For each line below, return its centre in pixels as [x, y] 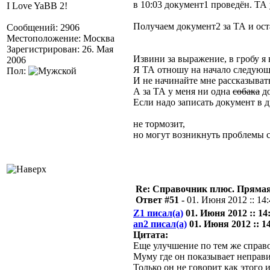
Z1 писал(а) [158, 213]
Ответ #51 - [161, 200]
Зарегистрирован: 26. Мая [60, 49]
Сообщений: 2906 [43, 27]
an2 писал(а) [160, 224]
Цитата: [151, 235]
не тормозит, [159, 124]
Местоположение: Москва [61, 38]
